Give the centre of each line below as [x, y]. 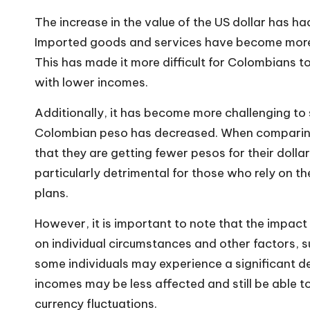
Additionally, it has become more [130, 113]
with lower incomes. [91, 83]
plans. [52, 193]
